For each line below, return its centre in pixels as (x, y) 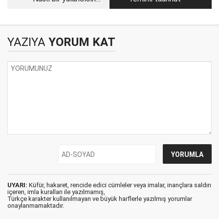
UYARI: (17, 185)
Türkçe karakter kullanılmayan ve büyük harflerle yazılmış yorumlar (100, 199)
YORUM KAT (80, 42)
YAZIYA (26, 42)
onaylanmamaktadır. (36, 206)
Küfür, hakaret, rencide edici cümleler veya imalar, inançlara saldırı (119, 185)
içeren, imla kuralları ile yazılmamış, (56, 192)
